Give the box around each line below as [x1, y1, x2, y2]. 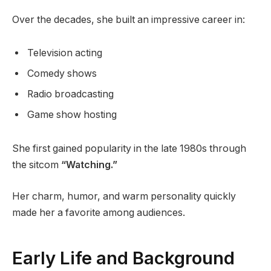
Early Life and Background [12, 247, 235, 269]
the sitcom [12, 159, 61, 171]
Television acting [27, 47, 102, 59]
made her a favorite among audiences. [12, 206, 185, 218]
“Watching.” [61, 159, 117, 171]
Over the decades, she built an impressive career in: [12, 13, 245, 25]
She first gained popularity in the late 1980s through [12, 143, 246, 155]
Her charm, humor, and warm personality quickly [12, 190, 236, 202]
